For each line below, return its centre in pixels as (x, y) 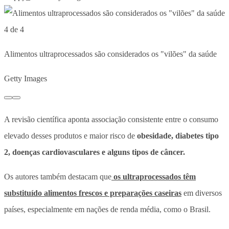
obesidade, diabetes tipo (177, 135)
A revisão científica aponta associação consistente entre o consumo (111, 119)
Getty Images (26, 78)
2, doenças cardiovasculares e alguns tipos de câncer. (95, 152)
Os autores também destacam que (58, 176)
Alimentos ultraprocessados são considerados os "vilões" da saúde (110, 54)
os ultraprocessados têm (154, 176)
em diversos (202, 193)
